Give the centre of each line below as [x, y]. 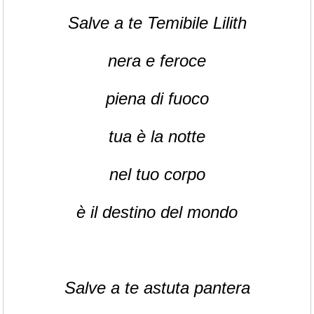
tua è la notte [157, 136]
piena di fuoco [157, 98]
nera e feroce [157, 61]
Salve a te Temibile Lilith [157, 23]
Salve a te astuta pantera [157, 288]
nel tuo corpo [157, 174]
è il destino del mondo [157, 212]
